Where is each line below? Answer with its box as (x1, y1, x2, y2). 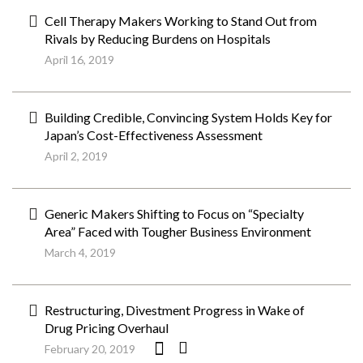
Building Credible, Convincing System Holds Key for (45, 109, 332, 125)
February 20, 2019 (45, 342, 135, 356)
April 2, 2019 (45, 149, 108, 163)
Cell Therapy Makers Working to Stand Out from (45, 13, 317, 28)
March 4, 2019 (45, 246, 116, 259)
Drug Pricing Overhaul (45, 320, 169, 335)
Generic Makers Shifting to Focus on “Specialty (45, 206, 304, 221)
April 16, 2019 (45, 53, 114, 66)
